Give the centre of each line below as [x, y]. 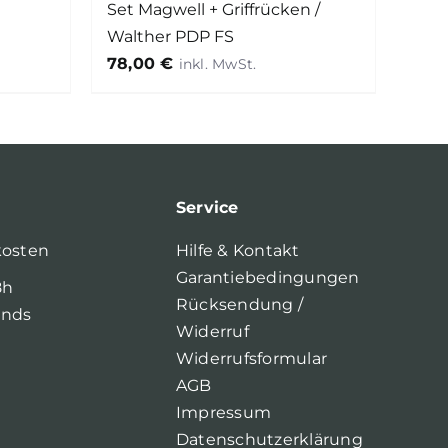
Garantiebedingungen [267, 278]
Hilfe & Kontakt [237, 251]
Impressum [223, 413]
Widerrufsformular [251, 359]
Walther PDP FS [170, 37]
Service [207, 208]
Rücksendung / [239, 305]
